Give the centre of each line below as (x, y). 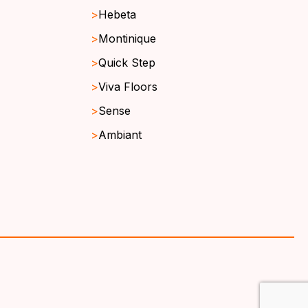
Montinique (127, 39)
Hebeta (117, 15)
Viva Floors (128, 87)
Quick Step (127, 63)
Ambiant (120, 135)
